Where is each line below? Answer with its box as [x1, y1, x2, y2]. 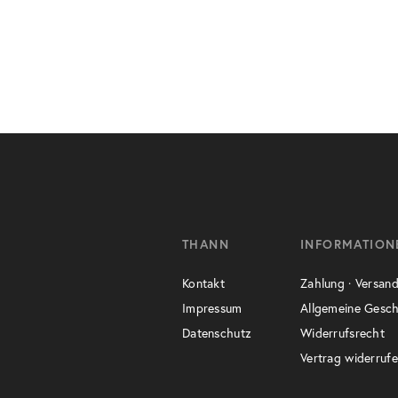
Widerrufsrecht [300, 324, 386, 342]
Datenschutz [182, 324, 252, 342]
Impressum [182, 299, 243, 317]
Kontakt [182, 275, 225, 292]
